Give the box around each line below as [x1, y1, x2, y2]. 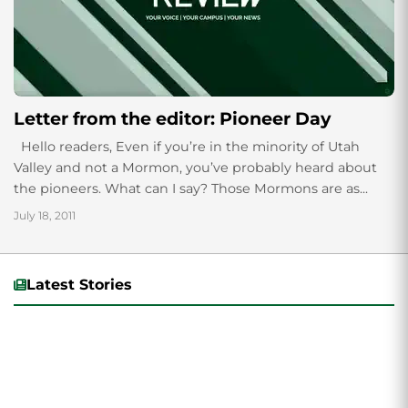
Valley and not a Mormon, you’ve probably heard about [14, 159, 377, 176]
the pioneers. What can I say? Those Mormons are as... [14, 180, 368, 197]
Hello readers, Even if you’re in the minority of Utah [14, 138, 360, 155]
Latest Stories [26, 276, 132, 293]
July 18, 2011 [14, 209, 76, 222]
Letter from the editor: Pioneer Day [14, 107, 331, 129]
